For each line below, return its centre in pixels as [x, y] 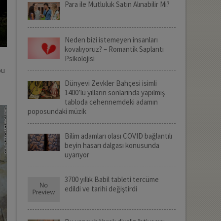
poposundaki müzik [57, 111]
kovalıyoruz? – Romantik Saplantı [114, 49]
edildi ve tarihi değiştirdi [101, 189]
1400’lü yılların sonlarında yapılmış [114, 93]
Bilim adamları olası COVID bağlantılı [118, 136]
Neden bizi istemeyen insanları [111, 40]
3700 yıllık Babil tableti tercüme [111, 180]
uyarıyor [77, 155]
